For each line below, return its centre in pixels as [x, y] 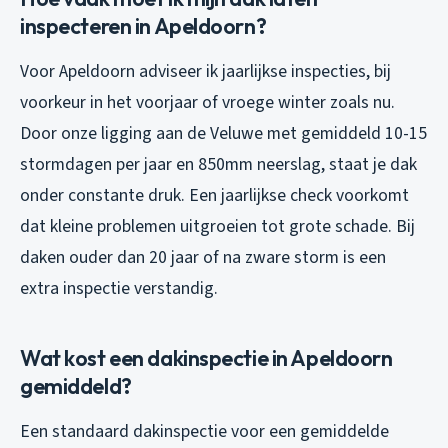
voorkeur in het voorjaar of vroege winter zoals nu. [207, 102]
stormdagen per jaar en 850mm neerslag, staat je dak [218, 164]
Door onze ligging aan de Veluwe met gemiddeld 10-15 [223, 133]
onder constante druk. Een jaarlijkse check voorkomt [214, 195]
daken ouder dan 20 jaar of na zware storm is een [203, 257]
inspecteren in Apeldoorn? [143, 25]
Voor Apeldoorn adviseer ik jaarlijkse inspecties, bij [205, 71]
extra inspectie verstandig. [119, 288]
